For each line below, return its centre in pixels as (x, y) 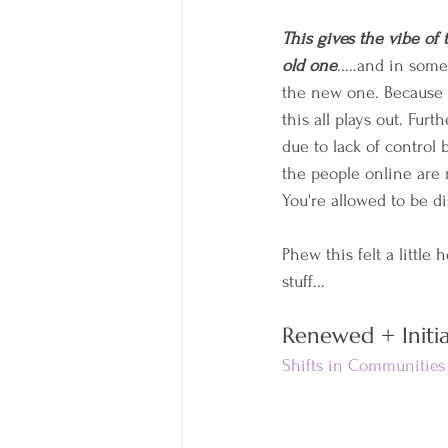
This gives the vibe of (360, 39)
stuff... (303, 282)
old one (309, 66)
